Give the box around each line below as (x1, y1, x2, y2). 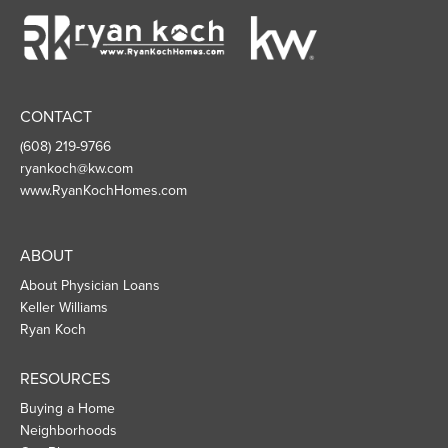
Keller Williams (20, 298, 108, 316)
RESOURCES (20, 368, 110, 389)
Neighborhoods (20, 421, 117, 439)
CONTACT (20, 106, 92, 127)
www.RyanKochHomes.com (20, 181, 187, 199)
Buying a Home (20, 399, 115, 417)
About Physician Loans (20, 276, 160, 294)
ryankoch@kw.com (20, 159, 133, 177)
